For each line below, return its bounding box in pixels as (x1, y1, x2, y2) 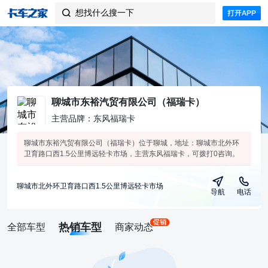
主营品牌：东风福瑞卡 (51, 114, 135, 123)
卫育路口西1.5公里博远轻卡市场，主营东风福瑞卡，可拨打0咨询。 (24, 150, 239, 158)
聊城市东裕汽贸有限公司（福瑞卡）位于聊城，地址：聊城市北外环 (24, 139, 239, 147)
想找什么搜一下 (75, 8, 134, 17)
